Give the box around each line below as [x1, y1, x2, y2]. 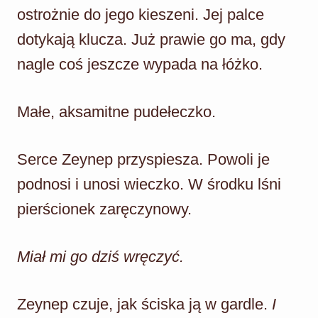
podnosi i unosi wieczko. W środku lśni [17, 175, 281, 193]
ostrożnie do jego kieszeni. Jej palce [17, 5, 264, 23]
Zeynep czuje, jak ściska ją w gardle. [17, 295, 272, 313]
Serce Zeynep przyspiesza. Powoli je [17, 150, 270, 168]
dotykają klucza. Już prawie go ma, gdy [17, 30, 285, 48]
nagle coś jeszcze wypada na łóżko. [17, 55, 263, 73]
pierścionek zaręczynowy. [17, 199, 192, 218]
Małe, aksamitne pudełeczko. [17, 102, 216, 121]
